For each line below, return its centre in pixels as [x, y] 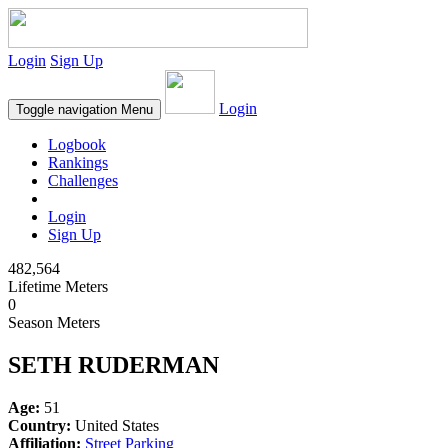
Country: [39, 425]
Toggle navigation [66, 109]
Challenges [83, 180]
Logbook [77, 144]
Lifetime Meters [58, 286]
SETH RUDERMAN [113, 364]
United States [115, 425]
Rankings [78, 162]
